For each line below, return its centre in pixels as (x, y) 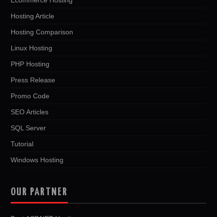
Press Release (33, 80)
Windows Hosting (37, 160)
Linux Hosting (32, 48)
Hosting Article (33, 16)
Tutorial (22, 144)
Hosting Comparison (42, 32)
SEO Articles (30, 112)
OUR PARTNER (39, 192)
